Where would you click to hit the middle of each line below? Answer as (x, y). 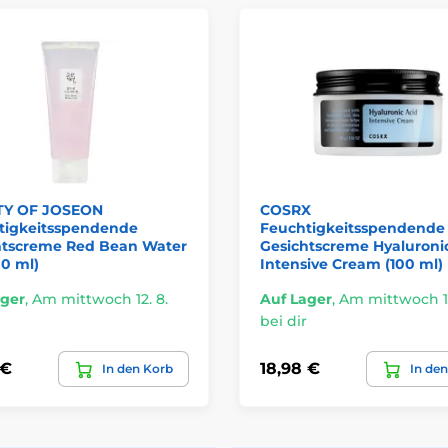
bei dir (283, 320)
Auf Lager (296, 298)
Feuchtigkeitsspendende (352, 227)
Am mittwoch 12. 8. (99, 298)
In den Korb (137, 368)
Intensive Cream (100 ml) (351, 263)
